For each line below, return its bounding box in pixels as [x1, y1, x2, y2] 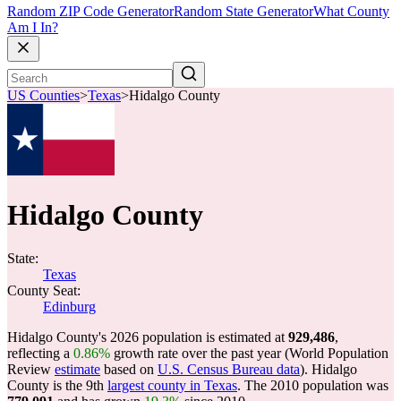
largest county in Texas [107, 378, 237, 393]
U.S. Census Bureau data [158, 362, 300, 377]
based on [100, 362, 158, 377]
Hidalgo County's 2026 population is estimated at [7, 329, 288, 345]
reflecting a [7, 346, 73, 361]
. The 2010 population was [237, 378, 388, 393]
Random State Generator [174, 4, 313, 20]
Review [7, 362, 55, 377]
